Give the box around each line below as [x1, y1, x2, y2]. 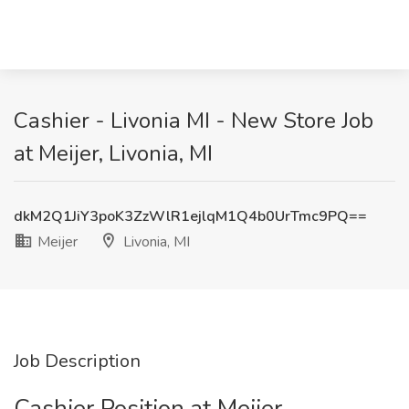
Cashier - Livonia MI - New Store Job [14, 106, 373, 135]
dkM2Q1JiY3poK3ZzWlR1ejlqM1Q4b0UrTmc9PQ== [14, 206, 367, 226]
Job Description [14, 349, 141, 373]
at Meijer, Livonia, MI [14, 139, 213, 168]
